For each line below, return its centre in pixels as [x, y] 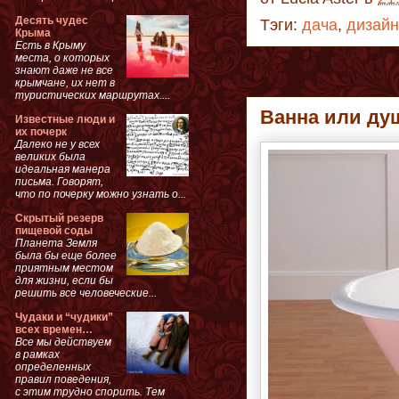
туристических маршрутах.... [93, 95]
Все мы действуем [63, 342]
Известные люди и [65, 119]
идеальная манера [63, 169]
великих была [50, 156]
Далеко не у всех [57, 144]
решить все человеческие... [86, 293]
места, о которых [62, 57]
